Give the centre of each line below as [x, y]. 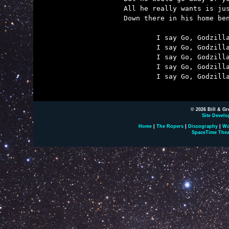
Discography [203, 126]
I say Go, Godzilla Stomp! [140, 76]
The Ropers [170, 126]
